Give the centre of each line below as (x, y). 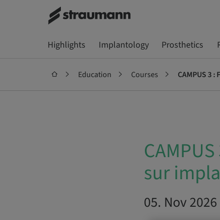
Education (95, 75)
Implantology (124, 45)
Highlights (66, 45)
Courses (144, 75)
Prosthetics (182, 45)
